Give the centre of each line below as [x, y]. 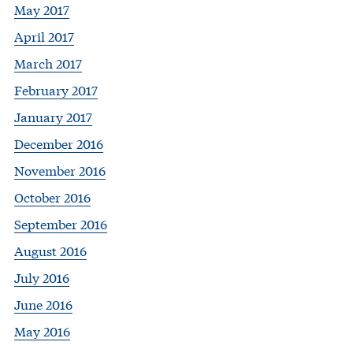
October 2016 [52, 196]
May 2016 [42, 330]
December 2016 [59, 143]
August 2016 [50, 250]
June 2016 [43, 303]
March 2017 [48, 62]
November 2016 [60, 169]
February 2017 [56, 89]
